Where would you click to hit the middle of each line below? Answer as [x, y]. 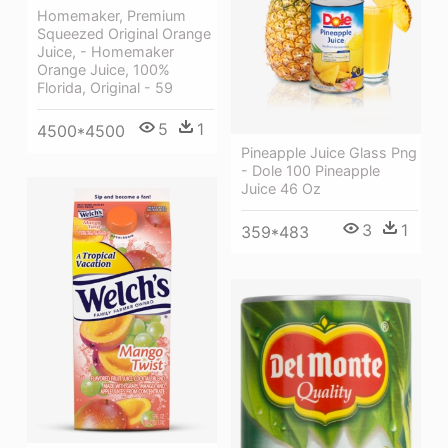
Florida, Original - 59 [105, 87]
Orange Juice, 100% [103, 69]
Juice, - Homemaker [105, 51]
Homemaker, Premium [111, 15]
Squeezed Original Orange [124, 33]
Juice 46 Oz [281, 188]
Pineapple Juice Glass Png [329, 152]
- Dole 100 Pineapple [310, 170]
